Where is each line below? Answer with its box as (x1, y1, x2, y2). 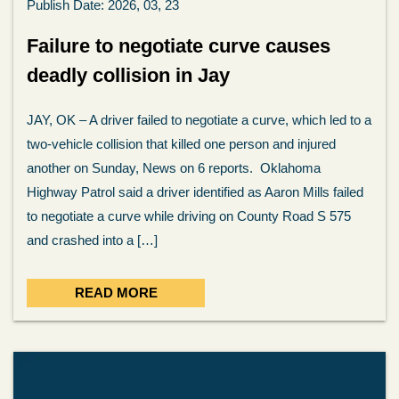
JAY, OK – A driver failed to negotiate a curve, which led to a (27, 112, 371, 127)
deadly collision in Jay (27, 64, 235, 86)
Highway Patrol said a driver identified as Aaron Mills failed (27, 184, 363, 199)
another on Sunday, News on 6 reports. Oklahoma (27, 160, 321, 175)
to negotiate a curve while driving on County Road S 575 (27, 208, 351, 224)
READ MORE (74, 285, 158, 300)
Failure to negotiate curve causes (27, 35, 330, 57)
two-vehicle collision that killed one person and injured (27, 136, 336, 151)
